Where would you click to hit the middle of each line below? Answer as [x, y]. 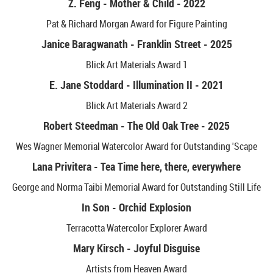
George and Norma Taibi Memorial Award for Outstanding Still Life [136, 187]
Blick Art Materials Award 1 [136, 65]
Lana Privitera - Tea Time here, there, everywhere [136, 166]
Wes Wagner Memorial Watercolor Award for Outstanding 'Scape [136, 146]
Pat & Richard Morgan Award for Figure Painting [136, 24]
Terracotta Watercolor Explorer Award [136, 228]
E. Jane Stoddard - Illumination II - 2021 [136, 85]
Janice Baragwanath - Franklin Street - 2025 [136, 44]
